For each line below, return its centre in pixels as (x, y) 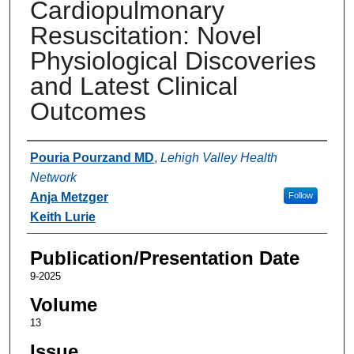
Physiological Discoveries (173, 60)
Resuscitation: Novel (145, 35)
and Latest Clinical (134, 86)
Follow (300, 195)
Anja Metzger (69, 197)
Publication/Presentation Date (164, 258)
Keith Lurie (62, 217)
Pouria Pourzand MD (92, 157)
